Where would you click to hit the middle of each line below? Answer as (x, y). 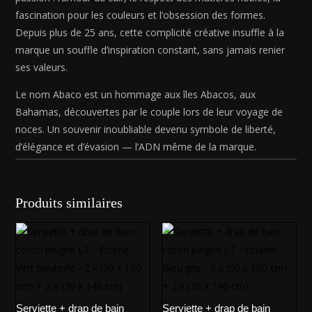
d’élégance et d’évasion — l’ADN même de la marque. (136, 146)
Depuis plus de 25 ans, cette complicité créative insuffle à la (150, 32)
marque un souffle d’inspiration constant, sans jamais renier (150, 49)
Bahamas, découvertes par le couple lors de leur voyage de (149, 111)
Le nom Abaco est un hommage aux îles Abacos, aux (136, 94)
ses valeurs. (42, 67)
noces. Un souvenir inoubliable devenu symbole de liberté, (146, 129)
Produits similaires (69, 202)
